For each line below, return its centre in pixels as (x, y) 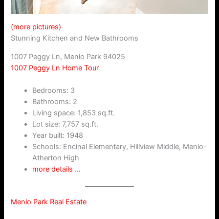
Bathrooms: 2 (55, 102)
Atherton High (56, 158)
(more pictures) (36, 27)
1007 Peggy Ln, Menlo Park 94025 (68, 56)
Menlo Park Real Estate (49, 202)
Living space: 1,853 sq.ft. (74, 113)
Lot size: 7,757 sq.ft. (66, 124)
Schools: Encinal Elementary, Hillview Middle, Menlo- (120, 147)
